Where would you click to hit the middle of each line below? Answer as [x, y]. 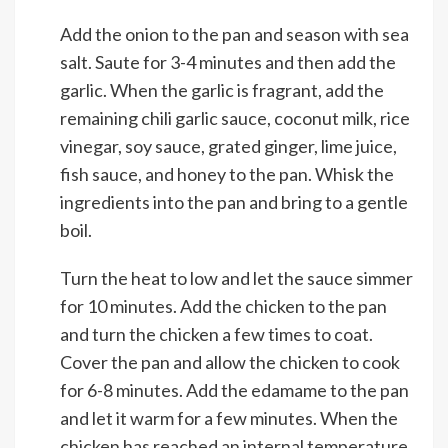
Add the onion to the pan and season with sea [234, 34]
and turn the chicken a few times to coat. [216, 334]
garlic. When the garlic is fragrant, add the [222, 90]
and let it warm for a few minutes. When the [229, 418]
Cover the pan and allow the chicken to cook [230, 362]
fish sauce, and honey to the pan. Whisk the [227, 174]
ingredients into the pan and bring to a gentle [234, 202]
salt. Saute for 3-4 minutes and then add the [228, 62]
